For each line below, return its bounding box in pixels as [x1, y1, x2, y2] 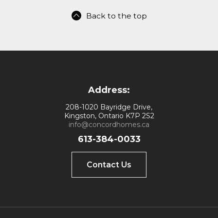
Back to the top [86, 11, 147, 20]
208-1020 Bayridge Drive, [66, 103, 152, 111]
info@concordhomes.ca [69, 120, 149, 129]
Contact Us [87, 160, 131, 169]
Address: [88, 85, 130, 95]
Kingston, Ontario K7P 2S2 [64, 111, 154, 120]
